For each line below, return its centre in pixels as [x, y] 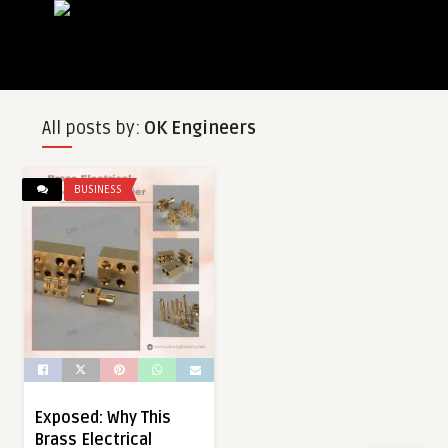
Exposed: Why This [102, 418]
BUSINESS [98, 189]
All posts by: [92, 128]
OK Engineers [199, 128]
